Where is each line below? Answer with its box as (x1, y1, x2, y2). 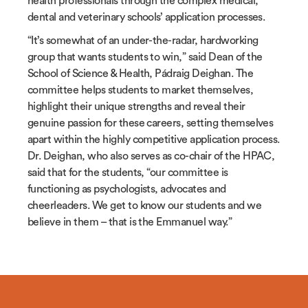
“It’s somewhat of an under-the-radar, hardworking (27, 34, 258, 46)
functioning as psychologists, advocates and (27, 183, 226, 195)
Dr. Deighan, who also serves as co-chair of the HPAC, (27, 150, 275, 162)
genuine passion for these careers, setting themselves (27, 117, 274, 129)
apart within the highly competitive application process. (27, 133, 280, 145)
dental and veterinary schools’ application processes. (27, 11, 265, 23)
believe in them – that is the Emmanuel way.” (27, 216, 232, 228)
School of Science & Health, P (27, 67, 162, 79)
